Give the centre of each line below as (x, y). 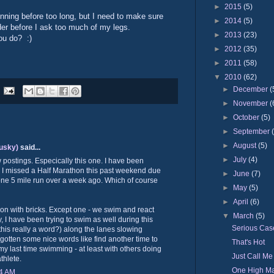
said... (29, 147)
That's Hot (248, 242)
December (252, 89)
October (247, 117)
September (253, 131)
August (246, 145)
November (252, 103)
